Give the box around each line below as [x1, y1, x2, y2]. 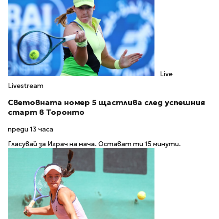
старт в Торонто [8, 108, 85, 117]
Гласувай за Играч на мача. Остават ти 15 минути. [8, 140, 181, 149]
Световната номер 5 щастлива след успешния [8, 98, 205, 108]
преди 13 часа [8, 125, 53, 133]
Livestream [8, 82, 44, 90]
